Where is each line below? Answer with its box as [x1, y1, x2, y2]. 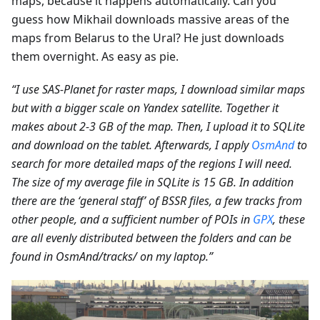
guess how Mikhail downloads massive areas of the [11, 11, 289, 27]
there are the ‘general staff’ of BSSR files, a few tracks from [11, 192, 302, 209]
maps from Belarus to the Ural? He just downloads [11, 29, 284, 46]
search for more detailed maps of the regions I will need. [11, 155, 292, 171]
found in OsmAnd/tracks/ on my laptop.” [11, 248, 213, 264]
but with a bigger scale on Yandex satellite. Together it [11, 99, 279, 116]
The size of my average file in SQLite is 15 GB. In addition [11, 174, 294, 190]
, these [273, 211, 305, 227]
